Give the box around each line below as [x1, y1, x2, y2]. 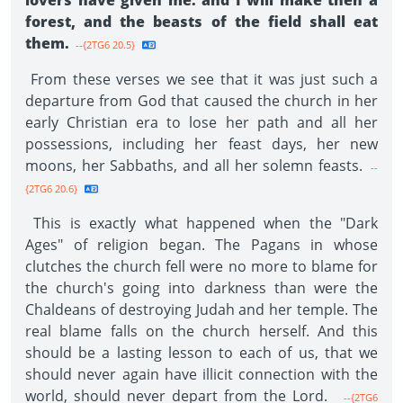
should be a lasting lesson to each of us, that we [25, 343, 378, 363]
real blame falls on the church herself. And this [25, 321, 378, 341]
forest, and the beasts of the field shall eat [25, 12, 378, 31]
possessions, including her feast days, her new [25, 134, 378, 154]
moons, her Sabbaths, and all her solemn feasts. [25, 156, 363, 175]
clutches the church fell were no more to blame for [25, 256, 378, 276]
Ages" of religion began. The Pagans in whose [25, 235, 378, 255]
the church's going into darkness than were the [25, 278, 378, 298]
